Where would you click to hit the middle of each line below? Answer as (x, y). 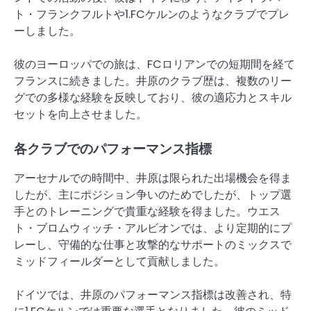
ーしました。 (47, 31)
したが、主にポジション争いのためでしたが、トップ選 (153, 195)
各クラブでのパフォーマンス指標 (113, 149)
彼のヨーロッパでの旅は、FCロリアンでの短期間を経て (154, 64)
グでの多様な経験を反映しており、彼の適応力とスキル (153, 97)
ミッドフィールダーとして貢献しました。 (119, 262)
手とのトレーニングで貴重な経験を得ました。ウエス (147, 212)
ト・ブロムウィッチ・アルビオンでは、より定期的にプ (153, 228)
